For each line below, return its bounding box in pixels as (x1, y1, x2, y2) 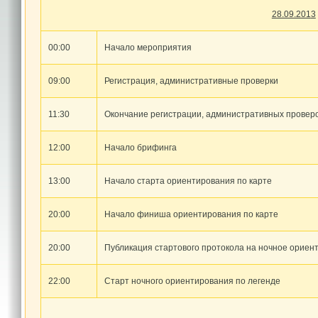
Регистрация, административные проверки (104, 75, 278, 86)
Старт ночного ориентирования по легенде (104, 275, 280, 286)
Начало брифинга (104, 142, 177, 153)
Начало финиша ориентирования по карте (104, 209, 278, 219)
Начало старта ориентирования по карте (104, 175, 272, 186)
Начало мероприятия (104, 42, 192, 53)
